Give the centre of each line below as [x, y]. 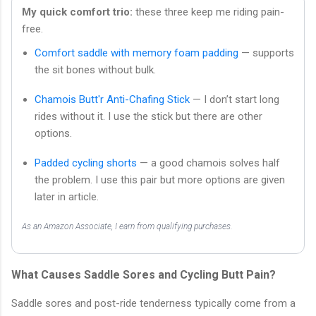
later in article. [67, 197]
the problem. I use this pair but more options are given [160, 180]
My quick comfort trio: [77, 12]
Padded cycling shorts [86, 163]
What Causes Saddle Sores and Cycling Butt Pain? [144, 275]
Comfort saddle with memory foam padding [136, 53]
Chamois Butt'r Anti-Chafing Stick [112, 100]
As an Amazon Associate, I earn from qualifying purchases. [127, 227]
